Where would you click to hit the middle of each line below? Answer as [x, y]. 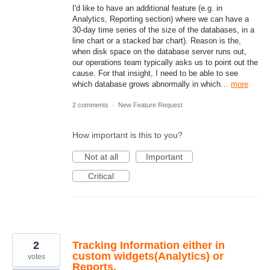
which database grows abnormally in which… [152, 84]
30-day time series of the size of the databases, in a [163, 30]
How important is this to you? [127, 135]
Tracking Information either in [149, 245]
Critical [101, 176]
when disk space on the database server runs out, [159, 51]
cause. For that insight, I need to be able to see [155, 73]
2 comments [90, 105]
